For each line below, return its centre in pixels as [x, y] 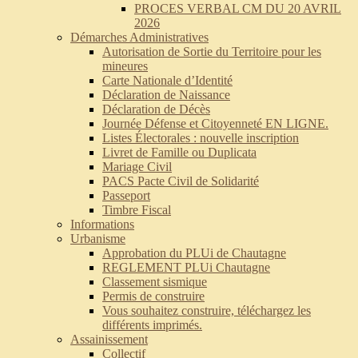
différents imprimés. [152, 325]
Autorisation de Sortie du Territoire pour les [212, 52]
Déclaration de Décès [156, 109]
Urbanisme [98, 239]
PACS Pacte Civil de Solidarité [181, 181]
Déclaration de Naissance [166, 95]
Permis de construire [153, 296]
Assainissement [109, 340]
